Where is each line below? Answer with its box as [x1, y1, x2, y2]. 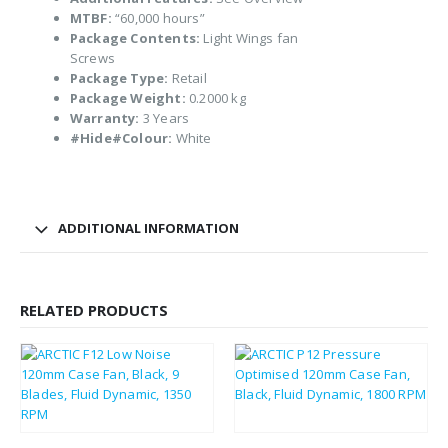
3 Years [139, 109, 190, 128]
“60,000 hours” [111, 9, 205, 28]
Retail [168, 69, 207, 88]
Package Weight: [69, 89, 186, 108]
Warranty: [69, 109, 140, 128]
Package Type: [69, 69, 169, 88]
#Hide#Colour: [69, 129, 173, 148]
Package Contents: [69, 29, 201, 48]
